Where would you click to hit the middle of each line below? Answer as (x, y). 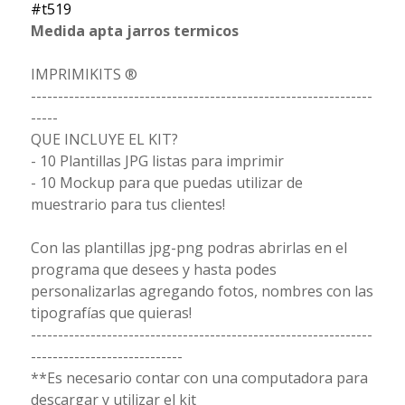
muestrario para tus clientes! (127, 205)
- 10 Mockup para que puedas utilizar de (166, 183)
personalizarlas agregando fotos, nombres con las (202, 292)
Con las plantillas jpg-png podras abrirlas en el (188, 248)
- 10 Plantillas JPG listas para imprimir (157, 161)
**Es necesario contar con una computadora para (199, 378)
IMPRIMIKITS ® (84, 75)
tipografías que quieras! (111, 313)
